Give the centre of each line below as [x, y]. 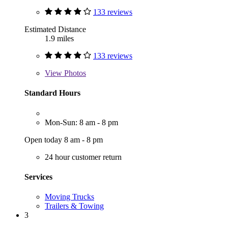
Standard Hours [52, 93]
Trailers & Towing [74, 206]
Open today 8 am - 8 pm [64, 139]
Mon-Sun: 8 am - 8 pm [81, 122]
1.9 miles [59, 39]
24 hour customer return [83, 157]
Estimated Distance [55, 30]
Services [38, 177]
